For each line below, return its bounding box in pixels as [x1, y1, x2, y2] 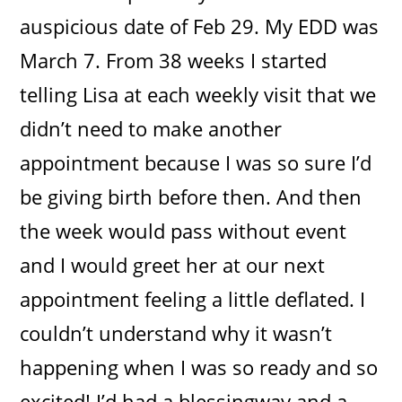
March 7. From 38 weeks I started [20, 46, 328, 74]
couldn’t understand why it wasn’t [20, 319, 333, 346]
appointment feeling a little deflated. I [20, 284, 366, 312]
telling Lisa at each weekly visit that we [20, 80, 377, 108]
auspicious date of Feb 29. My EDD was [20, 12, 380, 39]
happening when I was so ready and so [20, 353, 379, 380]
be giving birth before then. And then [20, 182, 363, 210]
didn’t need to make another [20, 114, 283, 142]
